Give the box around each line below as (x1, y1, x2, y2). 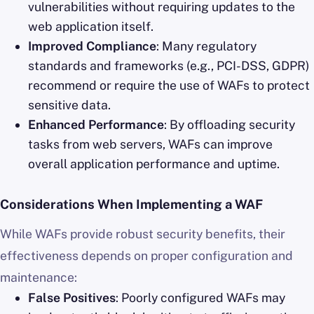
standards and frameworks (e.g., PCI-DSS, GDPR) (28, 58, 309, 74)
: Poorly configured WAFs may (116, 290, 285, 306)
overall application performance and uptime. (28, 156, 280, 172)
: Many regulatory (156, 39, 257, 54)
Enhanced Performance (28, 117, 164, 132)
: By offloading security (164, 117, 295, 132)
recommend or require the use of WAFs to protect (28, 78, 310, 93)
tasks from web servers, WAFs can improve (28, 137, 273, 152)
